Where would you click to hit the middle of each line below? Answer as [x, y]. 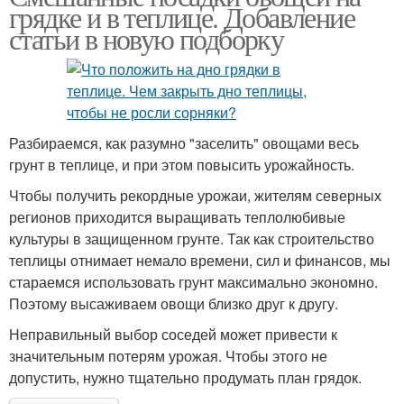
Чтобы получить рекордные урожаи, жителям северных [195, 195]
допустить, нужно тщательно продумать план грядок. [185, 377]
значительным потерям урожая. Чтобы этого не [168, 356]
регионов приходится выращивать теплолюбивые [177, 217]
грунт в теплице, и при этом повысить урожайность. [182, 165]
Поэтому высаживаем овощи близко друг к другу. [174, 303]
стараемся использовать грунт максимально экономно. [193, 282]
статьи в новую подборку [147, 38]
